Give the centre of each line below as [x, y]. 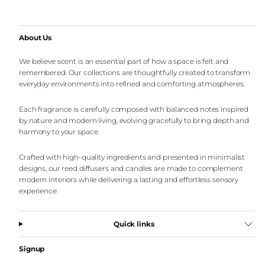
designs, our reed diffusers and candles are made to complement [131, 169]
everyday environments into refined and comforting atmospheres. [132, 84]
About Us [35, 37]
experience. [38, 191]
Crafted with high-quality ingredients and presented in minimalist [132, 157]
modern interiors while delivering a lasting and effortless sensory [129, 180]
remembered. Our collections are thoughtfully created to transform [135, 73]
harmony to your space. [59, 132]
